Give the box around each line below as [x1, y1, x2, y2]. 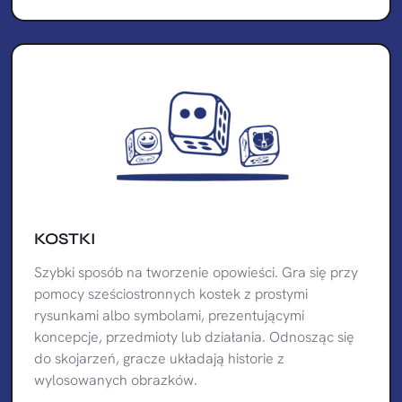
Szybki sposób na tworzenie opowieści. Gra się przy [34, 262, 358, 282]
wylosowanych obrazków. [34, 370, 197, 389]
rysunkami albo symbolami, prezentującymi [34, 305, 304, 325]
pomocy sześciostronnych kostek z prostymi [34, 284, 308, 303]
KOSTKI [34, 228, 96, 249]
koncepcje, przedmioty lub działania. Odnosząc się [34, 327, 354, 346]
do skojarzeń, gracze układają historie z [34, 348, 284, 368]
